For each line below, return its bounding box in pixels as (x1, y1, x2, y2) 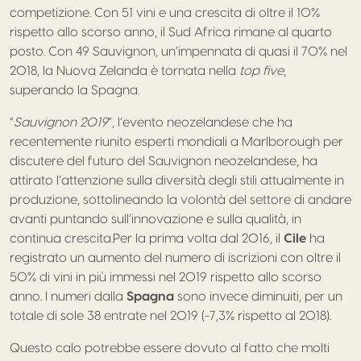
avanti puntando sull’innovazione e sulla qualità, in (10, 213, 301, 226)
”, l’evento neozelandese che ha (108, 116, 293, 129)
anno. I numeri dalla (10, 290, 127, 303)
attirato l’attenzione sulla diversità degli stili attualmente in (10, 174, 344, 187)
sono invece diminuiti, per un (174, 290, 342, 303)
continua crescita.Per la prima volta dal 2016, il (10, 232, 284, 245)
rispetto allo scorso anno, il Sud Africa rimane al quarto (10, 26, 332, 39)
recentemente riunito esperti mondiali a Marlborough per (10, 135, 343, 148)
